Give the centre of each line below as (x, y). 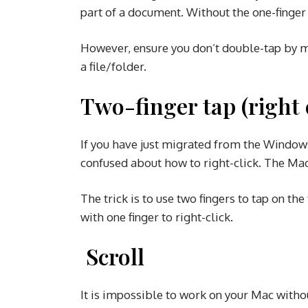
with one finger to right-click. (158, 217)
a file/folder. (115, 66)
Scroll (115, 256)
